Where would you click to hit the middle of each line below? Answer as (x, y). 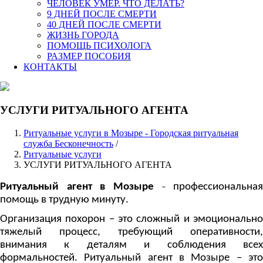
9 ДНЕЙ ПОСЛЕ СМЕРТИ (102, 14)
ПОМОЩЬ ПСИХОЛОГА (99, 45)
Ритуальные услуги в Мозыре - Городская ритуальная (131, 133)
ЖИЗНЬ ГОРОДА (83, 35)
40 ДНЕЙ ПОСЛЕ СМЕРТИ (104, 24)
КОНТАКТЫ (50, 66)
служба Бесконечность (68, 144)
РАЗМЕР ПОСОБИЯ (89, 56)
